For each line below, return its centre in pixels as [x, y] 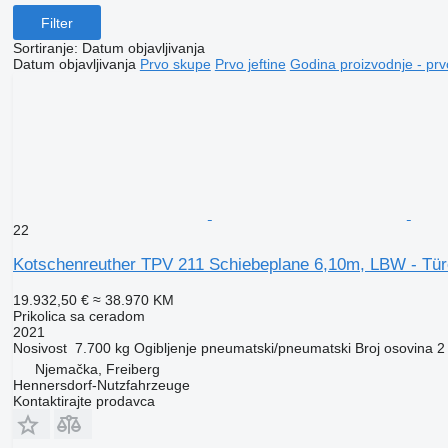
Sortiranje [43, 48]
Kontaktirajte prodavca [83, 401]
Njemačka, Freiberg [97, 369]
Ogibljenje [165, 348]
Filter [56, 22]
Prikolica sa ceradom [78, 316]
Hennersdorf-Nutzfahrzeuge [101, 385]
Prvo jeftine [250, 64]
